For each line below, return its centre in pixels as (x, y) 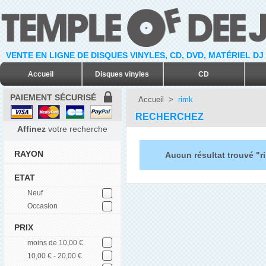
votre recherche (77, 129)
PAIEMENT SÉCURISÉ (53, 97)
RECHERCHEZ (171, 117)
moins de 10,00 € (55, 243)
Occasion (42, 206)
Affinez (31, 129)
